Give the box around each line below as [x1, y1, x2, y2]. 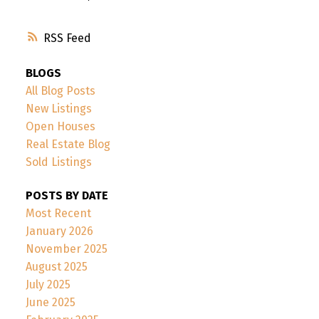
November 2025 [25, 242, 108, 256]
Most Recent [25, 206, 91, 221]
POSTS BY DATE [25, 189, 108, 203]
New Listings [25, 102, 92, 116]
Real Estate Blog [25, 137, 110, 152]
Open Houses [25, 120, 95, 134]
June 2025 [25, 296, 75, 310]
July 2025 [25, 278, 70, 292]
